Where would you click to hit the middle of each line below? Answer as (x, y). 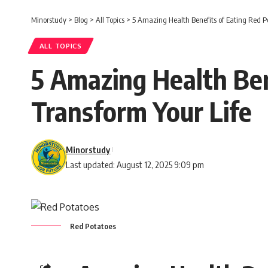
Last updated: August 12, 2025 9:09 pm (135, 164)
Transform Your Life (141, 111)
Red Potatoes (92, 226)
